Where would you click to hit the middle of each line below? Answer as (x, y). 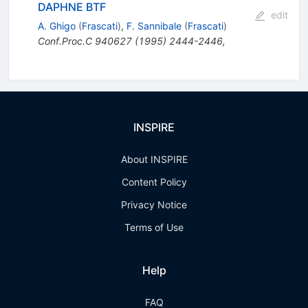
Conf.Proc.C (65, 41)
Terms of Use (154, 228)
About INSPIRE (154, 159)
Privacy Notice (154, 205)
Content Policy (154, 182)
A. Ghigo (56, 26)
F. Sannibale (154, 26)
